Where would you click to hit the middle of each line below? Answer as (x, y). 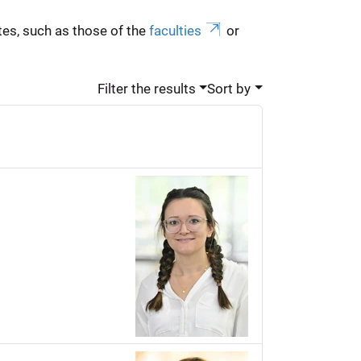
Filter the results (146, 88)
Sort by (229, 88)
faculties (175, 30)
